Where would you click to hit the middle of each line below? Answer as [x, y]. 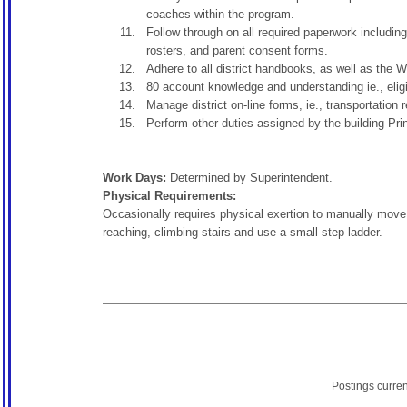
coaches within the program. [220, 14]
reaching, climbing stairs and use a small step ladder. [243, 232]
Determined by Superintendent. [251, 178]
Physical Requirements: [171, 196]
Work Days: [136, 178]
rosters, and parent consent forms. [237, 50]
